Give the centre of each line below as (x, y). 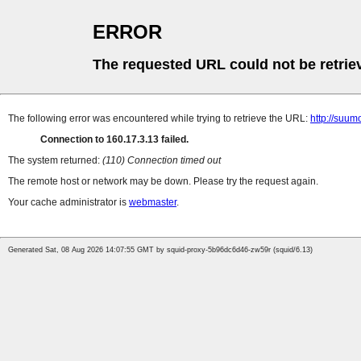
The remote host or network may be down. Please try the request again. (163, 182)
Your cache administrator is (68, 203)
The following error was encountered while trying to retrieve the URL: (159, 119)
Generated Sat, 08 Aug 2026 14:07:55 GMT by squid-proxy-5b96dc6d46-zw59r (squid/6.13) (160, 250)
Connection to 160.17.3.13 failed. (114, 140)
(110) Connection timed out (162, 161)
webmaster (153, 203)
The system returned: (55, 161)
